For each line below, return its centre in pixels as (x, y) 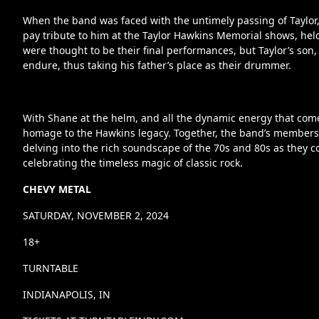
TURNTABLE (51, 268)
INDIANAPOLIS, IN (67, 294)
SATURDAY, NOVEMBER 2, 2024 (96, 215)
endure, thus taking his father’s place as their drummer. (157, 65)
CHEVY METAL (57, 189)
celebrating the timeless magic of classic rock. (133, 163)
